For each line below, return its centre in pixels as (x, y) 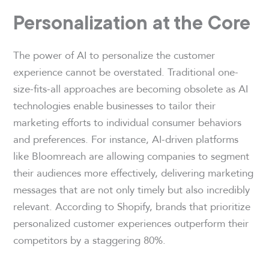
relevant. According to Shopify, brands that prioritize (132, 206)
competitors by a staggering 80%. (90, 240)
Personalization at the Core (132, 22)
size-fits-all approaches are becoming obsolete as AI (131, 88)
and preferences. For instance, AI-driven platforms (126, 139)
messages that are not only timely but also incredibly (132, 189)
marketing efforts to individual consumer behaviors (128, 122)
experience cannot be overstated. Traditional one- (126, 71)
